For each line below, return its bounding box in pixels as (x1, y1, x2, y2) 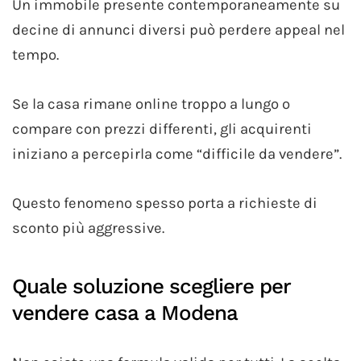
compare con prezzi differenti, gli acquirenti (12, 119, 312, 138)
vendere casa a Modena (12, 300, 238, 325)
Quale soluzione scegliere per (12, 273, 290, 298)
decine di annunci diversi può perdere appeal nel (12, 20, 345, 39)
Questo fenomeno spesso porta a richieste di (12, 193, 317, 212)
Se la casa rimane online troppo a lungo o (12, 94, 290, 113)
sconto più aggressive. (12, 218, 164, 237)
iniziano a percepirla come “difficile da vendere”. (12, 144, 342, 163)
